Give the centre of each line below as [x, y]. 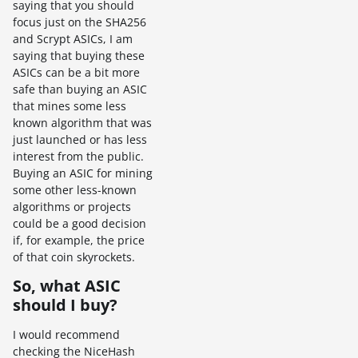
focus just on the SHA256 [80, 22]
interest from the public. [78, 157]
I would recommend [66, 335]
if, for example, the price [79, 241]
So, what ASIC [67, 286]
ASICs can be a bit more [76, 73]
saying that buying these [79, 56]
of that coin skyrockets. [74, 257]
